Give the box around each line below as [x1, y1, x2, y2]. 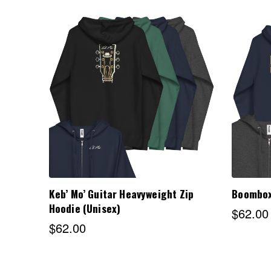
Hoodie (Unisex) [48, 200, 121, 216]
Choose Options [89, 90, 175, 105]
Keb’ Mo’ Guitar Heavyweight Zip [48, 186, 194, 201]
